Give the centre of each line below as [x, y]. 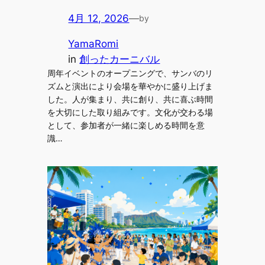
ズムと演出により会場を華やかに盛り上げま [130, 86]
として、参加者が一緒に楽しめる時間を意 [126, 125]
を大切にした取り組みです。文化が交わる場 [130, 112]
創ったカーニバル [120, 59]
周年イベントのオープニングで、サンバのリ [130, 73]
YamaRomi [93, 43]
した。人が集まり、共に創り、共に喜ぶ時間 [130, 99]
